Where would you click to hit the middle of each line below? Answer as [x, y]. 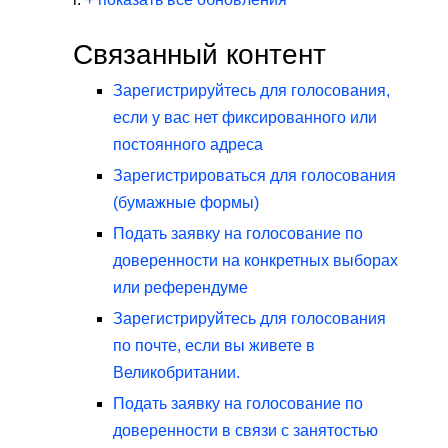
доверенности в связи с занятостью [245, 431]
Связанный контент [199, 54]
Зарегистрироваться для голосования [254, 176]
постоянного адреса [188, 145]
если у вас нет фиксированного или [245, 118]
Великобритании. [176, 373]
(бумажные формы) [186, 203]
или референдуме [180, 288]
